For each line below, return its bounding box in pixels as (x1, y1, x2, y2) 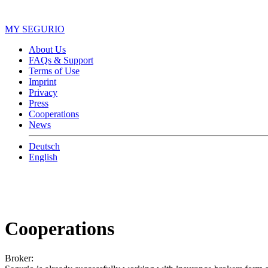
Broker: (5, 252, 33, 263)
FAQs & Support (29, 54, 93, 65)
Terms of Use (29, 65, 80, 76)
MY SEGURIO (5, 23, 65, 34)
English (29, 151, 57, 162)
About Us (29, 44, 66, 54)
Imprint (29, 76, 56, 87)
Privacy (29, 87, 57, 98)
